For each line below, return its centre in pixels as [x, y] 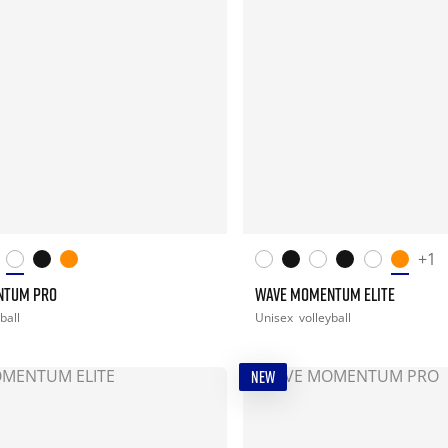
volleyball [324, 317]
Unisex [275, 317]
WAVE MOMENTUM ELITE [324, 293]
